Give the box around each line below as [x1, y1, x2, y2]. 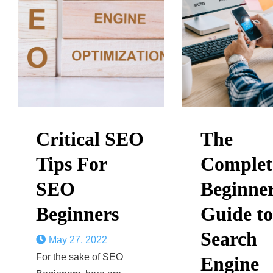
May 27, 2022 [49, 235, 107, 245]
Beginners [36, 203, 119, 225]
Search [200, 228, 257, 250]
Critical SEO [36, 128, 144, 150]
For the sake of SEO [36, 252, 123, 262]
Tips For [36, 153, 107, 175]
